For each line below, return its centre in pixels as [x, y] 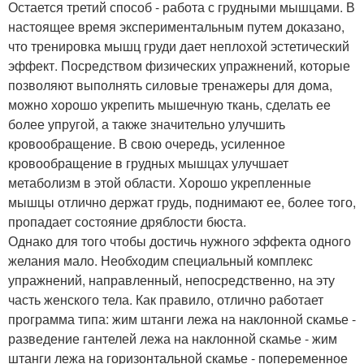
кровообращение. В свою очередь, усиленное [147, 144]
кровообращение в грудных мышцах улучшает [148, 163]
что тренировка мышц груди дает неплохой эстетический [179, 46]
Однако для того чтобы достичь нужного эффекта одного [180, 241]
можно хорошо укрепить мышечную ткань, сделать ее [169, 105]
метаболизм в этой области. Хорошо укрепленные [160, 183]
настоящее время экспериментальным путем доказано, [176, 27]
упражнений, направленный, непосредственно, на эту [171, 280]
